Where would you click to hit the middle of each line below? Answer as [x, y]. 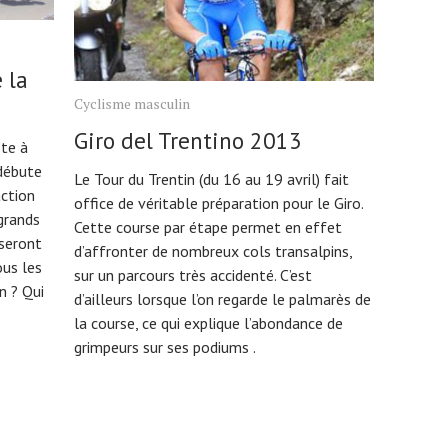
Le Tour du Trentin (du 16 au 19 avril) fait [211, 178]
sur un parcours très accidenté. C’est [193, 274]
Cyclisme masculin [132, 103]
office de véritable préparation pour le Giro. [218, 202]
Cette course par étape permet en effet [208, 226]
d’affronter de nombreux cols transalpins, [213, 250]
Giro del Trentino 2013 [188, 140]
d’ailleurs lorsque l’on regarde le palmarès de [222, 298]
